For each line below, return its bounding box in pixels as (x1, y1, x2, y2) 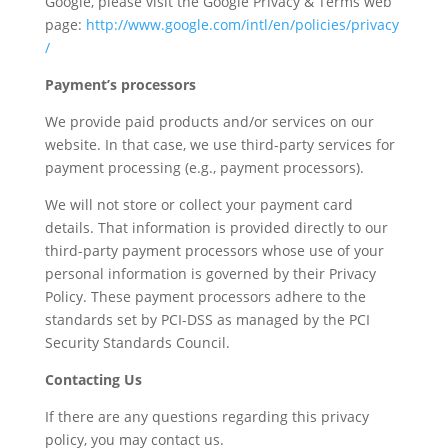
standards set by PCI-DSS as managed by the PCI (44, 310, 370, 329)
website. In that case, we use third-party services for (44, 135, 395, 154)
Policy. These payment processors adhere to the (44, 287, 366, 306)
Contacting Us (44, 370, 142, 389)
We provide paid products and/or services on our (44, 112, 374, 131)
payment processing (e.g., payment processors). (44, 158, 364, 177)
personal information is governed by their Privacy (44, 264, 376, 283)
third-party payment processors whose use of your (44, 241, 384, 260)
